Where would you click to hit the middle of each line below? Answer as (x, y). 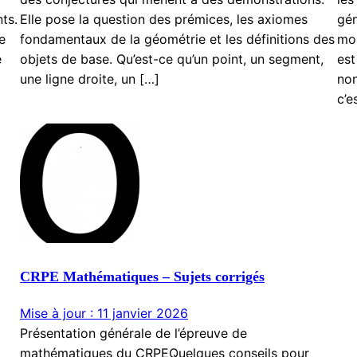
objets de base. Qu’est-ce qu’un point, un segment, (172, 59)
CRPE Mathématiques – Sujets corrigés (143, 277)
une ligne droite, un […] (90, 79)
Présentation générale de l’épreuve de (134, 333)
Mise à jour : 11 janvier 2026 (104, 314)
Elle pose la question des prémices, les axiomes (164, 20)
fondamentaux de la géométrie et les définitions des (178, 39)
